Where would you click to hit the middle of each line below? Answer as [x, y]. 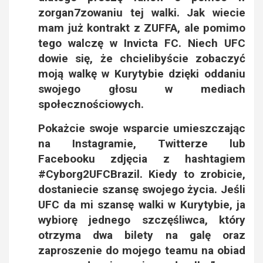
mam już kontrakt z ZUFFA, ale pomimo [142, 28]
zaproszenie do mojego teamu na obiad [142, 250]
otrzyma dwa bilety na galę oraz [142, 235]
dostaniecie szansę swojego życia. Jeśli [142, 189]
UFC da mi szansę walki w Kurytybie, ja [142, 204]
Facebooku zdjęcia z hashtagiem [142, 159]
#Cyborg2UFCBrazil [89, 174]
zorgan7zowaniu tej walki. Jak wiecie [142, 12]
